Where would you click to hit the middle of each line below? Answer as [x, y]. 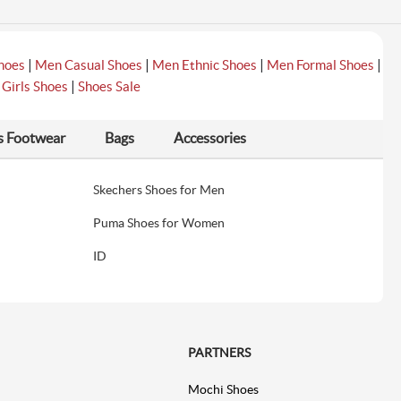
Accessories [210, 138]
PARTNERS [219, 353]
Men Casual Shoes [88, 65]
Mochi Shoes [223, 390]
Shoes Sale [109, 87]
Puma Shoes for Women [159, 223]
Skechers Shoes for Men [159, 190]
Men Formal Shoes [320, 65]
